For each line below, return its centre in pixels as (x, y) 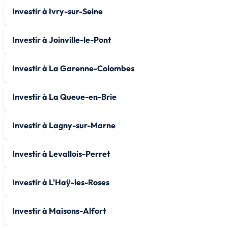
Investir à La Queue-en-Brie (64, 96)
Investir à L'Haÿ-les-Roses (61, 182)
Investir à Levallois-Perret (61, 153)
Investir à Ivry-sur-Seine (58, 11)
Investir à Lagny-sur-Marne (64, 125)
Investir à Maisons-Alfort (59, 210)
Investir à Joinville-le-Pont (62, 39)
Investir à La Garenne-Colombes (73, 68)
